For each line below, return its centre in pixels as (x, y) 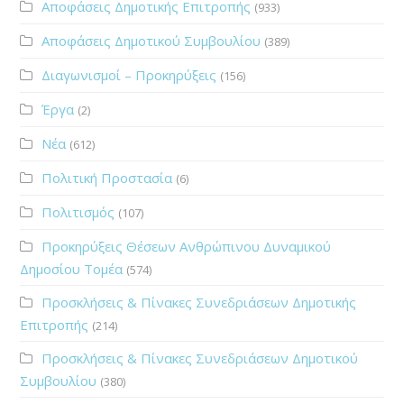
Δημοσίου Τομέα (72, 268)
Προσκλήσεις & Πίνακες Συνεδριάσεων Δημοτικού (200, 358)
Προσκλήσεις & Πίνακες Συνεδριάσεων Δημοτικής (199, 302)
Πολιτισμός (78, 211)
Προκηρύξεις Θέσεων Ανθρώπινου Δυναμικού (187, 246)
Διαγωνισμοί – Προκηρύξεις (129, 74)
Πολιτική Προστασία (107, 177)
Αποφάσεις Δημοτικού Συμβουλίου (151, 40)
